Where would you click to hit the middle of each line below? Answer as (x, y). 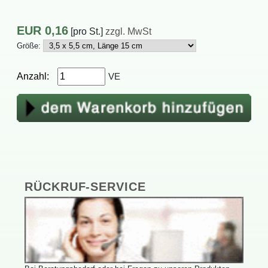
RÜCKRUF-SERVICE (85, 187)
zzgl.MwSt (128, 31)
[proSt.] (87, 31)
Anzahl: (33, 76)
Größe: (29, 45)
